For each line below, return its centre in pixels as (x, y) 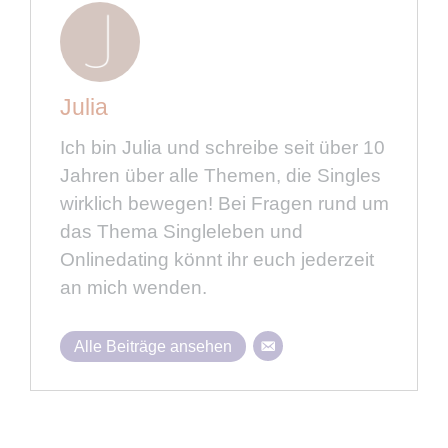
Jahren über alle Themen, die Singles (220, 176)
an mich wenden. (133, 288)
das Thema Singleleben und (181, 232)
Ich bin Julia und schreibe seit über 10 (222, 148)
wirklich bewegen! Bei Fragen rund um (224, 204)
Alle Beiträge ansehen (152, 346)
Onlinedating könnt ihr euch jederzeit (216, 260)
